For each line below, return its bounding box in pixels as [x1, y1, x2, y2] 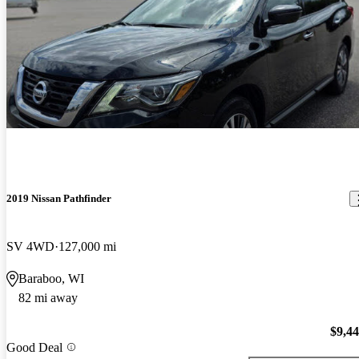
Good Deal [6, 340, 63, 354]
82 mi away [18, 290, 78, 305]
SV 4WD [6, 239, 54, 253]
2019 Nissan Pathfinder [6, 192, 111, 205]
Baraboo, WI [18, 271, 84, 285]
